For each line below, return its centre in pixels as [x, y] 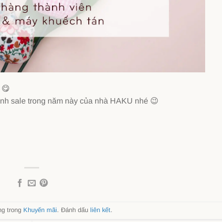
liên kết [100, 210]
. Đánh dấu [74, 210]
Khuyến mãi [40, 210]
